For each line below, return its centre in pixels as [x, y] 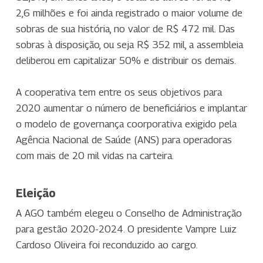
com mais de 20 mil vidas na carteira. [95, 156]
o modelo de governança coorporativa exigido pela [126, 124]
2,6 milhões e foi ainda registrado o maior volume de [129, 13]
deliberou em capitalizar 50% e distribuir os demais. [126, 60]
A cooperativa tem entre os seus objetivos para [119, 92]
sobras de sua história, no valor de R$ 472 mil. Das [125, 29]
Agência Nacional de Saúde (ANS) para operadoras [124, 140]
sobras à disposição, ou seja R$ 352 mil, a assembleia [129, 45]
